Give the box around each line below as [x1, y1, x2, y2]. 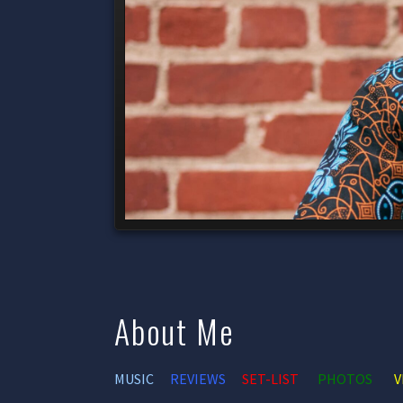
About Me [114, 307, 235, 354]
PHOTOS [318, 370, 372, 388]
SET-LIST [242, 370, 299, 388]
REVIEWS [170, 370, 226, 388]
